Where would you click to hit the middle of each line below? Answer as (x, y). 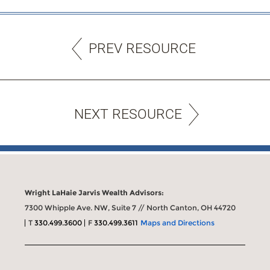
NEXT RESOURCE (128, 114)
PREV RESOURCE (142, 48)
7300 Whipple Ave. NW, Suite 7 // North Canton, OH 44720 (130, 207)
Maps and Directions (178, 222)
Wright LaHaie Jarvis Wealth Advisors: (95, 192)
